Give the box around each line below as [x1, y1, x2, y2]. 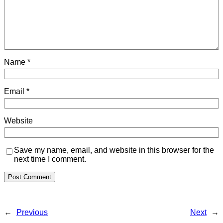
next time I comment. [14, 155, 86, 164]
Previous [16, 208, 48, 217]
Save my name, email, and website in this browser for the [14, 146, 214, 155]
